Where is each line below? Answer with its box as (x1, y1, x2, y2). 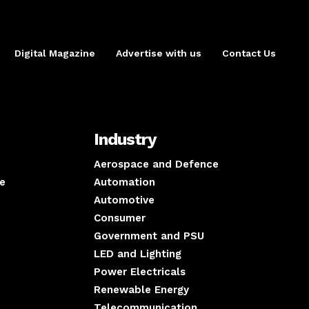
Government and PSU (94, 230, 204, 243)
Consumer (94, 212, 146, 225)
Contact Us (222, 48, 276, 59)
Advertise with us (116, 48, 201, 59)
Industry (94, 130, 157, 150)
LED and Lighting (94, 248, 181, 261)
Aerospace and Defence (94, 158, 219, 171)
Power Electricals (94, 266, 186, 279)
